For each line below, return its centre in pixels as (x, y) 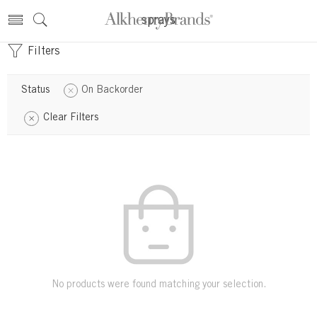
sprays (158, 21)
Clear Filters (71, 118)
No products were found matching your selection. (158, 285)
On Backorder (112, 91)
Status (35, 91)
